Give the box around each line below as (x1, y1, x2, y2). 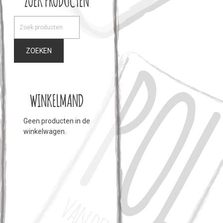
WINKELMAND (29, 90, 84, 109)
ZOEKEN (25, 47, 52, 55)
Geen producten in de (23, 117, 90, 125)
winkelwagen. (23, 127, 66, 135)
